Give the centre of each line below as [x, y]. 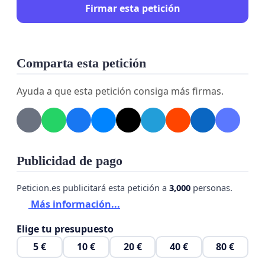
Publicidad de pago [70, 161]
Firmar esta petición [132, 8]
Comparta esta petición [81, 64]
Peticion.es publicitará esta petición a [93, 188]
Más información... [74, 204]
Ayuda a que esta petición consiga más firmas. [120, 91]
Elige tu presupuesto [65, 229]
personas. [211, 188]
